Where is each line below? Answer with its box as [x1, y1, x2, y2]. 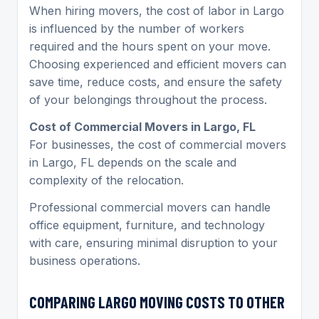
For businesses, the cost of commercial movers [29, 137, 286, 152]
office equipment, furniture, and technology [29, 217, 265, 232]
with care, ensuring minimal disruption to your [29, 235, 278, 250]
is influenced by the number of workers [29, 21, 244, 36]
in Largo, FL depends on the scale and [29, 155, 236, 169]
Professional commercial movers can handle [29, 199, 271, 214]
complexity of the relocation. [29, 172, 184, 187]
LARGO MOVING [98, 292, 183, 311]
